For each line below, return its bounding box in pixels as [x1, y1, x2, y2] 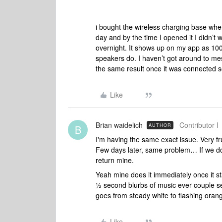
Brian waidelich [96, 120, 143, 130]
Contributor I [179, 120, 219, 130]
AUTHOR [149, 122, 171, 128]
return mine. [96, 155, 136, 165]
